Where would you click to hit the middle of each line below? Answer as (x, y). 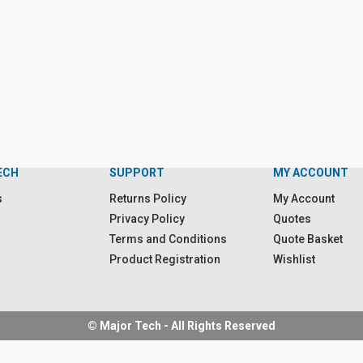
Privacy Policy (147, 219)
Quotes (293, 219)
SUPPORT (137, 173)
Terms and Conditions (168, 239)
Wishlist (295, 259)
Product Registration (164, 259)
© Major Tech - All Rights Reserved (181, 326)
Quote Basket (308, 239)
